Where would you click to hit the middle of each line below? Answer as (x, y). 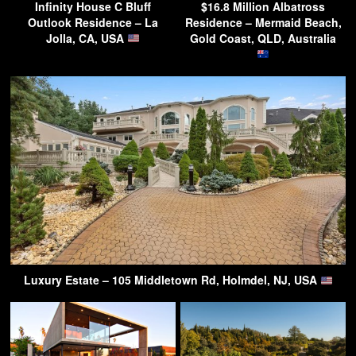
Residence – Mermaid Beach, (263, 22)
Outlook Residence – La (93, 22)
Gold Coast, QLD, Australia (263, 38)
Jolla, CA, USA (87, 38)
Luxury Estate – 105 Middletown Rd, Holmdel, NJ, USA (172, 280)
